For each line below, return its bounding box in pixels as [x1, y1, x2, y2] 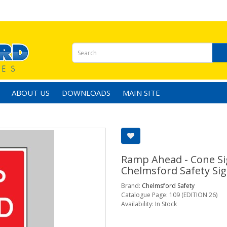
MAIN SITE [123, 88, 160, 98]
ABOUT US [12, 88, 50, 98]
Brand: [121, 181, 142, 190]
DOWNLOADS [62, 88, 110, 98]
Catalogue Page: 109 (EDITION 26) [121, 191, 217, 199]
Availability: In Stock [121, 200, 177, 208]
